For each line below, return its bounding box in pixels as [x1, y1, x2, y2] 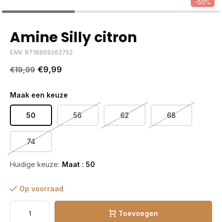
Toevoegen [118, 209, 158, 218]
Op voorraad [19, 184, 63, 193]
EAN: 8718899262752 [10, 49, 73, 56]
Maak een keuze [10, 91, 68, 99]
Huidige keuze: [10, 160, 59, 168]
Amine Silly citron [10, 28, 137, 47]
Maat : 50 [62, 160, 95, 168]
